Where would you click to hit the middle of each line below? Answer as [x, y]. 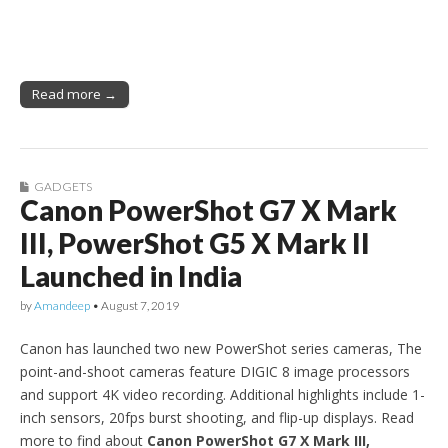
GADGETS [63, 186]
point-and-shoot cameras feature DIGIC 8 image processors [215, 371]
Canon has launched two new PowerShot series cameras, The [221, 348]
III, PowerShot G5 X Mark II [195, 242]
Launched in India [131, 275]
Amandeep [62, 305]
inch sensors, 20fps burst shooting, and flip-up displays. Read [217, 417]
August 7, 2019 [140, 305]
